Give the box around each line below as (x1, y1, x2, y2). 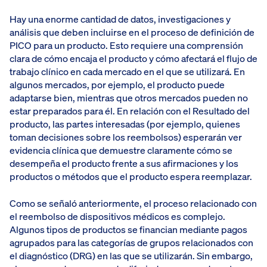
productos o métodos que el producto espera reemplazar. (10, 170, 252, 184)
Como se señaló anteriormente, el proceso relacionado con (10, 196, 257, 210)
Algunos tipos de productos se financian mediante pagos (10, 222, 247, 236)
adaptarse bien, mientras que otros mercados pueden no (10, 91, 248, 105)
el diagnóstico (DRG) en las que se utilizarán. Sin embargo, (10, 249, 253, 262)
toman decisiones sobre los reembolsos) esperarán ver (10, 131, 242, 144)
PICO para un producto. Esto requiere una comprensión (10, 39, 243, 52)
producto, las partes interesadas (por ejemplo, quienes (10, 117, 240, 131)
